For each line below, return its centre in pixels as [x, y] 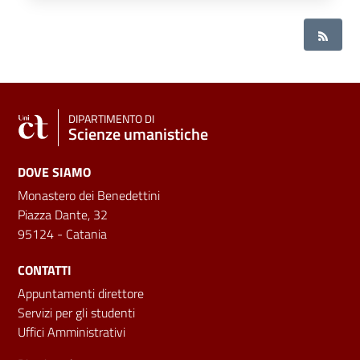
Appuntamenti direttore [81, 294]
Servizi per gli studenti [76, 313]
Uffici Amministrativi [72, 332]
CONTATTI [45, 270]
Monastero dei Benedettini [89, 196]
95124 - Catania [62, 234]
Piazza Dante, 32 [63, 215]
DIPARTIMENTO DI [111, 119]
